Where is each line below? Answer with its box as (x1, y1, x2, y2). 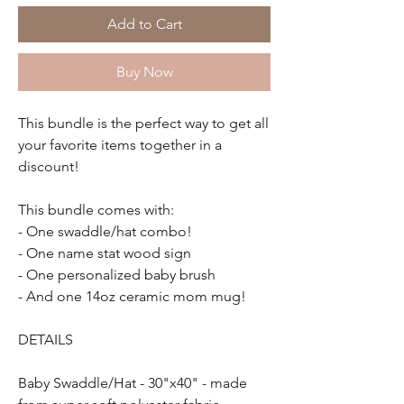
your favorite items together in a (18, 136, 222, 153)
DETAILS (18, 331, 73, 348)
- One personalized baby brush (18, 266, 216, 283)
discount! (18, 158, 79, 175)
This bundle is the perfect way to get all (18, 115, 269, 132)
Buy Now (115, 63, 173, 80)
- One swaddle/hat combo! (18, 223, 192, 240)
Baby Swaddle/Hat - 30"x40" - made (18, 374, 247, 391)
